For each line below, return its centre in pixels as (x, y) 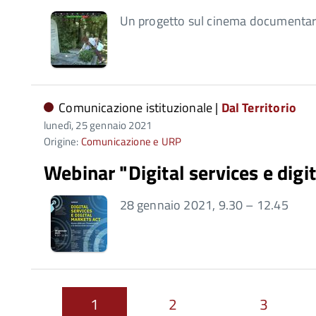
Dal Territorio (259, 108)
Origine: (62, 141)
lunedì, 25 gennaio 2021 (98, 125)
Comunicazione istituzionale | (140, 108)
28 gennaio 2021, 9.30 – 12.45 (204, 205)
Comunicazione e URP (131, 141)
